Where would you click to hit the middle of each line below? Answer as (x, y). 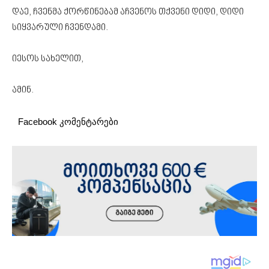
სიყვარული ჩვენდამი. (60, 28)
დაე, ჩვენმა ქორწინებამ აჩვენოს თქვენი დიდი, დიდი (128, 12)
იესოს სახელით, (48, 59)
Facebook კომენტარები (68, 121)
